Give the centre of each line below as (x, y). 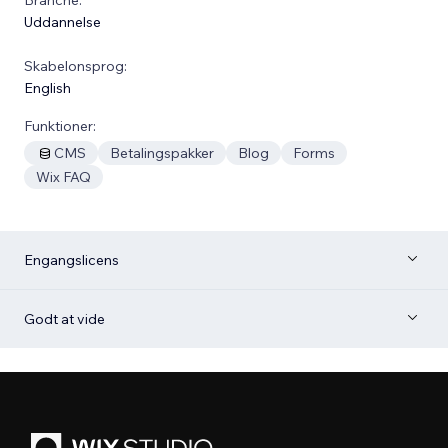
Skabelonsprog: (75, 65)
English (47, 87)
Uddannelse (62, 21)
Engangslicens (71, 259)
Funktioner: (60, 125)
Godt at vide (64, 318)
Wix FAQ (63, 176)
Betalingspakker (162, 152)
